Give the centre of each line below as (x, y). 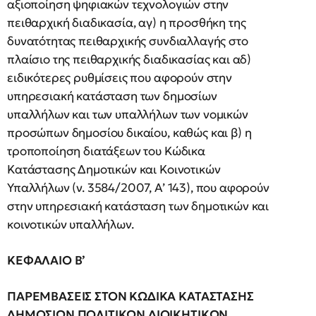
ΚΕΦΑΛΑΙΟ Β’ (48, 260)
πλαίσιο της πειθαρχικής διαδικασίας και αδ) (129, 59)
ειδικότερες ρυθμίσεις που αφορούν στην (120, 77)
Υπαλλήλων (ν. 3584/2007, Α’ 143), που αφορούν (138, 187)
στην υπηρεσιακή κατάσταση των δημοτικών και (138, 206)
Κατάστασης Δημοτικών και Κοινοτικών (114, 169)
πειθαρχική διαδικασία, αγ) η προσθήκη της (127, 22)
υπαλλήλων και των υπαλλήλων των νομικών (128, 114)
